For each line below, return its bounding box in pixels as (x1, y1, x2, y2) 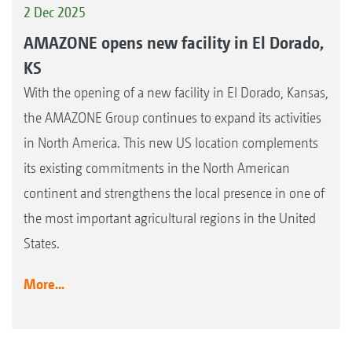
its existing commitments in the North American (24, 159, 290, 177)
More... (24, 276, 64, 293)
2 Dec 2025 (24, 3, 86, 20)
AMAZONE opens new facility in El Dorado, (24, 32, 324, 53)
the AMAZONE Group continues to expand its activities (24, 109, 321, 126)
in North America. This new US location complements (24, 134, 318, 152)
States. (24, 235, 60, 252)
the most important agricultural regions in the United (24, 210, 316, 227)
